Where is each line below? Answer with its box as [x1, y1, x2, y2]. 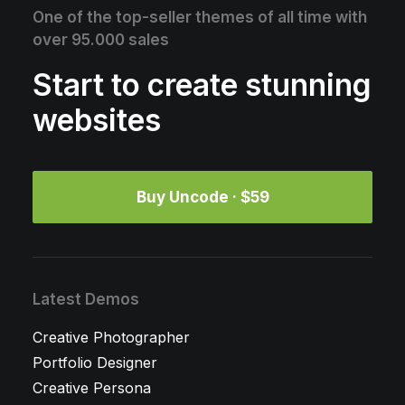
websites [33, 102, 161, 138]
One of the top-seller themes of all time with [33, 8, 367, 26]
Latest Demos [33, 290, 139, 308]
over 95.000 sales [33, 31, 169, 49]
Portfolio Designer [33, 353, 157, 372]
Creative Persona [33, 379, 151, 397]
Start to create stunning [33, 67, 372, 103]
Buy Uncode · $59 [136, 188, 269, 206]
